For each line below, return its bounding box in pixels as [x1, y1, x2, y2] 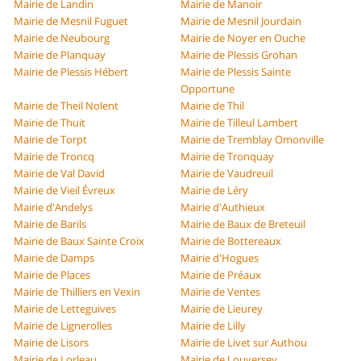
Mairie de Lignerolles [14, 318, 113, 334]
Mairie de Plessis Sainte [180, 64, 291, 80]
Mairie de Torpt [14, 132, 88, 147]
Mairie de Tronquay [180, 149, 274, 164]
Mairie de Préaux [180, 268, 261, 283]
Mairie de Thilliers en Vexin [14, 284, 141, 300]
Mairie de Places [14, 268, 91, 283]
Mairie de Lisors [14, 335, 89, 351]
